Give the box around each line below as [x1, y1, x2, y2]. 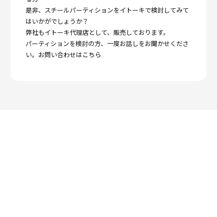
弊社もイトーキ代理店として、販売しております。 [25, 27, 170, 37]
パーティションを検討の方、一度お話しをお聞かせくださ [25, 38, 189, 48]
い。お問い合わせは [25, 49, 82, 59]
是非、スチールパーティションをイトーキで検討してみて [25, 5, 189, 15]
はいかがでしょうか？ [25, 16, 89, 26]
